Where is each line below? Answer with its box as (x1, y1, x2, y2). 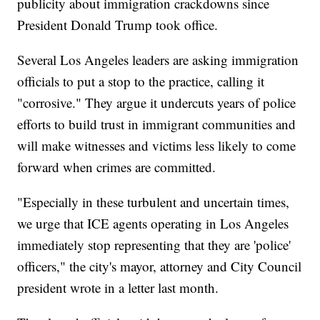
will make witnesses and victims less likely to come (17, 136, 296, 155)
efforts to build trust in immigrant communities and (17, 115, 296, 134)
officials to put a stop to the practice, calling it (17, 72, 265, 91)
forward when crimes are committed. (17, 158, 216, 176)
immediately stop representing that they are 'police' (17, 236, 291, 254)
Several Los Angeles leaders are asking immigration (17, 51, 299, 69)
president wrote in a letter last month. (17, 279, 219, 297)
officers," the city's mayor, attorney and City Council (17, 257, 302, 276)
